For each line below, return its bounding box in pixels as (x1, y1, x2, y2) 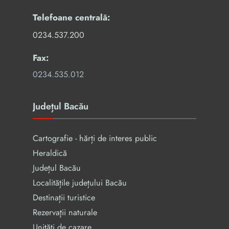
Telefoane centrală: (33, 11, 110, 24)
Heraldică (33, 147, 67, 159)
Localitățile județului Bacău (33, 177, 127, 189)
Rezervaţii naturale (33, 207, 97, 218)
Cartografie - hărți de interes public (33, 132, 157, 144)
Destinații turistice (33, 192, 95, 203)
